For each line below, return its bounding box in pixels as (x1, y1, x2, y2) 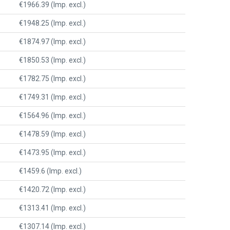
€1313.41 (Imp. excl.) (19, 203, 86, 212)
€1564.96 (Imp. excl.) (19, 111, 86, 120)
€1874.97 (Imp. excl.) (19, 37, 86, 46)
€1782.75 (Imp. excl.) (19, 74, 86, 83)
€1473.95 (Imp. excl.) (19, 148, 86, 157)
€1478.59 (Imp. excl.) (19, 129, 86, 138)
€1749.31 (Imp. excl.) (19, 92, 86, 101)
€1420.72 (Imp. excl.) (19, 185, 86, 194)
